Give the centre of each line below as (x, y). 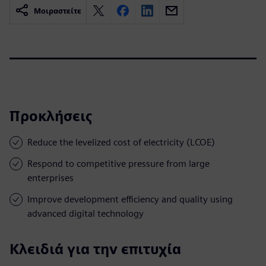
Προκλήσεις (51, 116)
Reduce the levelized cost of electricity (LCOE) (121, 142)
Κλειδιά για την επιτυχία (95, 249)
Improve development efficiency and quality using (130, 199)
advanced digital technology (85, 213)
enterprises (50, 178)
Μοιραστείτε (58, 11)
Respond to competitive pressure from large (118, 163)
